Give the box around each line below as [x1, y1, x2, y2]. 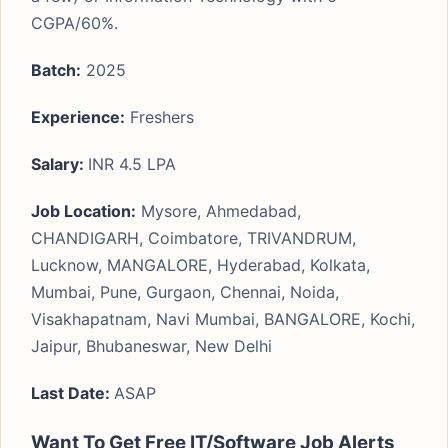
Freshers [125, 107, 194, 127]
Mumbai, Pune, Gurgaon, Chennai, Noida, [31, 282, 339, 302]
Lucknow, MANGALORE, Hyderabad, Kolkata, [31, 255, 370, 275]
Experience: [31, 107, 125, 127]
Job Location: [31, 201, 136, 221]
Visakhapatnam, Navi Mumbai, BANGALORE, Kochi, [31, 309, 415, 329]
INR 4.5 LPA [88, 154, 176, 174]
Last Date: [31, 383, 114, 403]
